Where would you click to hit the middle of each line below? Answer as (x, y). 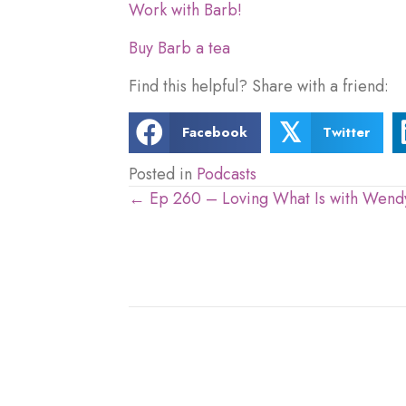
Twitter (346, 132)
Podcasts (227, 174)
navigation (224, 261)
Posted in (163, 174)
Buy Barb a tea (179, 48)
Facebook (214, 132)
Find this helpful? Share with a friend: (259, 86)
